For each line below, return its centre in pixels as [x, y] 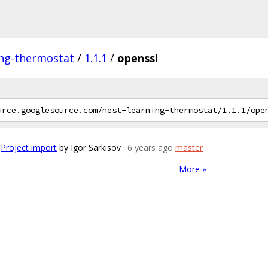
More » [193, 169]
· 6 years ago [148, 147]
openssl [138, 58]
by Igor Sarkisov [90, 147]
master [189, 147]
